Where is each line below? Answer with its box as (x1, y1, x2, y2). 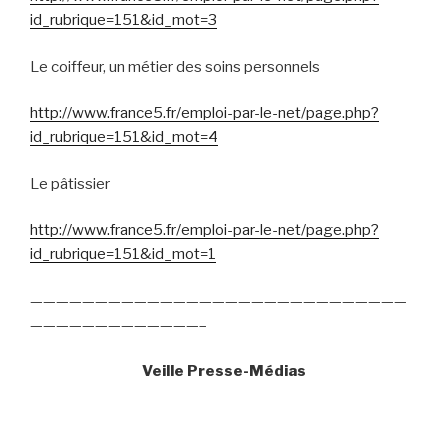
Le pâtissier (30, 174, 110, 193)
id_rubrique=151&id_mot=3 (30, 11, 217, 29)
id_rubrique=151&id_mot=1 (30, 245, 216, 263)
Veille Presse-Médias (142, 362, 306, 380)
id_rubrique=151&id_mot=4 (30, 128, 218, 146)
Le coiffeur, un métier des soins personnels (30, 57, 320, 76)
